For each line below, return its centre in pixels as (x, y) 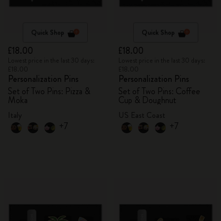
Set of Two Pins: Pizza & (49, 91)
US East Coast (142, 115)
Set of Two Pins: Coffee (159, 91)
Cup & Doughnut (147, 100)
